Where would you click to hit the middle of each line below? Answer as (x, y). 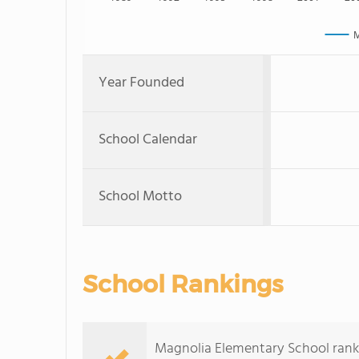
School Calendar (148, 140)
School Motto (140, 197)
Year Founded (141, 83)
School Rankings (183, 284)
